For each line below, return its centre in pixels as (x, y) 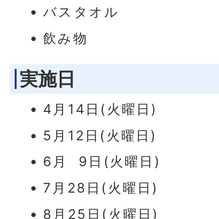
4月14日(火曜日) (100, 109)
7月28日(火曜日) (101, 188)
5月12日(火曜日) (100, 135)
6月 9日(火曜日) (102, 162)
